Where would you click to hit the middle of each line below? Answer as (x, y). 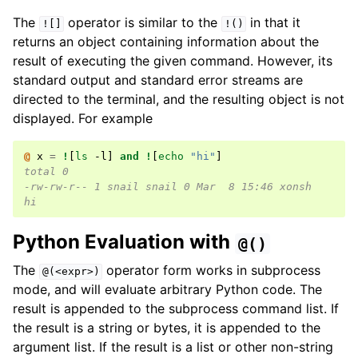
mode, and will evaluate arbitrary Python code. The (167, 290)
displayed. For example (83, 119)
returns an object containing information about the (166, 42)
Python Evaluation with (124, 242)
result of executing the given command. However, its (173, 61)
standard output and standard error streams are (158, 80)
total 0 (46, 172)
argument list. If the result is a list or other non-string (173, 347)
